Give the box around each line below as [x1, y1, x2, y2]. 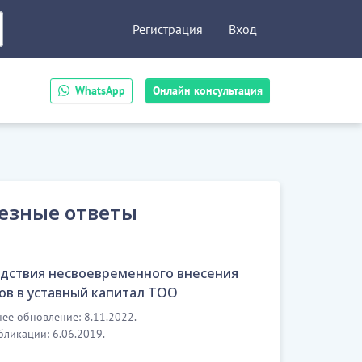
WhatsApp [75, 82, 125, 98]
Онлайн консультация [153, 82, 263, 98]
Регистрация [133, 21, 203, 37]
